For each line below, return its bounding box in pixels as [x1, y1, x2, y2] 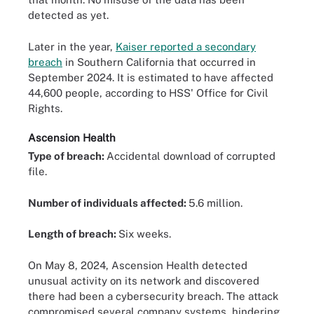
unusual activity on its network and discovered [28, 274, 259, 287]
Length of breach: [28, 228, 118, 240]
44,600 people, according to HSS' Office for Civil [28, 86, 268, 99]
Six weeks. [118, 228, 171, 240]
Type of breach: [28, 150, 107, 162]
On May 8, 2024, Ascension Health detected [28, 259, 247, 271]
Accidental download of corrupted [107, 150, 275, 162]
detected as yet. [28, 9, 109, 21]
